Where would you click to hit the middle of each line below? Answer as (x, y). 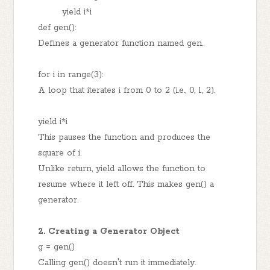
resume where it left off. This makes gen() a (126, 184)
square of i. (60, 153)
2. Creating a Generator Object (109, 231)
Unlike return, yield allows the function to (122, 168)
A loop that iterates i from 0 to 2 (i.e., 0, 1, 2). (127, 90)
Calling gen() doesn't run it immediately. (117, 262)
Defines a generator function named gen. (121, 43)
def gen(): (57, 27)
